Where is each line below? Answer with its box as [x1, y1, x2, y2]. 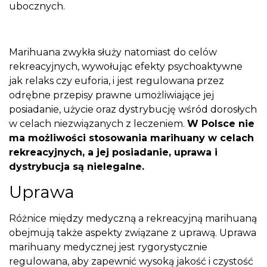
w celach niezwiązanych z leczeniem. [9, 117, 187, 129]
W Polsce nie [187, 117, 254, 129]
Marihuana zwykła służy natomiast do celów [9, 46, 217, 58]
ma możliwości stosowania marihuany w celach [9, 132, 254, 144]
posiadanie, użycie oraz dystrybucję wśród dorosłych [9, 103, 257, 115]
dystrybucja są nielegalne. [9, 160, 144, 172]
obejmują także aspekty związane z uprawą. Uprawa [9, 227, 256, 238]
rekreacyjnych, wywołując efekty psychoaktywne [9, 60, 243, 72]
